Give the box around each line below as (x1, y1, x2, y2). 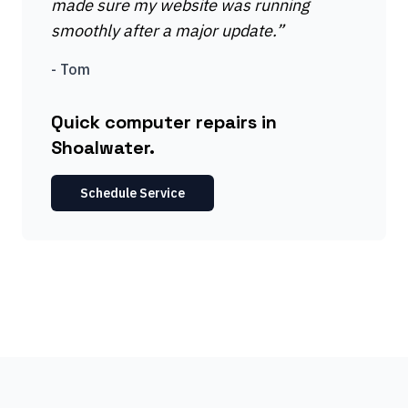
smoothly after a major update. (51, 20, 276, 41)
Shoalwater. (51, 136, 155, 159)
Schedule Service (80, 185, 185, 201)
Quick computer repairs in (51, 110, 277, 134)
